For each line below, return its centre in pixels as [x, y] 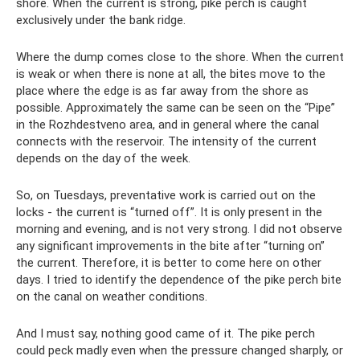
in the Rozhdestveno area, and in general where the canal [168, 125]
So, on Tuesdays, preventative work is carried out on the [166, 196]
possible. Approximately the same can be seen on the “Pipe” [176, 108]
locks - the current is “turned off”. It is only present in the [169, 213]
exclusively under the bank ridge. [101, 20]
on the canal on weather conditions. [112, 297]
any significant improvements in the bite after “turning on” [170, 246]
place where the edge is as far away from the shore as [162, 91]
